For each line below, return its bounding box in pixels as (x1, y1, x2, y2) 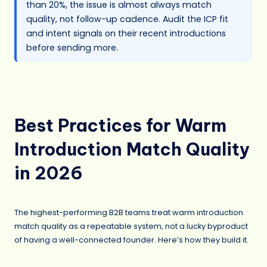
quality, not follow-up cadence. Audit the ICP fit (26, 13, 228, 26)
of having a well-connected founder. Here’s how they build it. (14, 235, 249, 246)
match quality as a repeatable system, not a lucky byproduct (14, 221, 248, 232)
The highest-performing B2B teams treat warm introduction (14, 207, 243, 218)
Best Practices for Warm (14, 114, 226, 136)
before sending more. (26, 42, 118, 54)
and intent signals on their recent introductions (26, 27, 226, 40)
